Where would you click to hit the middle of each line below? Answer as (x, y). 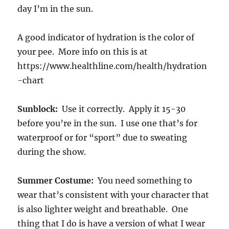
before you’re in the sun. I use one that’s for (108, 123)
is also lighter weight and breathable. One (103, 209)
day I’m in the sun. (56, 9)
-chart (31, 81)
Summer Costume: (56, 181)
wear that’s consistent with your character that (113, 195)
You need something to (143, 181)
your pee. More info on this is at (83, 52)
